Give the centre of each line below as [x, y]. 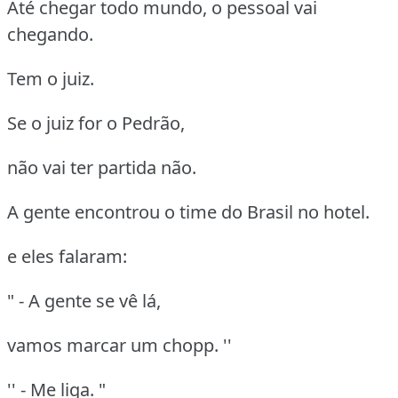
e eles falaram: [67, 257]
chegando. [50, 35]
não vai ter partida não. [102, 168]
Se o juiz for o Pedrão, [96, 123]
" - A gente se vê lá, [84, 301]
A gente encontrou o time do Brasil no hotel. [188, 212]
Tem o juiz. [51, 79]
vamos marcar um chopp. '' [119, 346]
